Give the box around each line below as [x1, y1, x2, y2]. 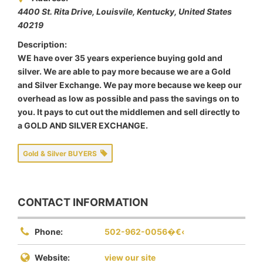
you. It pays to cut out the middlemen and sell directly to [18, 107, 240, 117]
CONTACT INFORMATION [18, 195, 148, 209]
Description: [18, 39, 67, 50]
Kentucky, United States [137, 6, 232, 17]
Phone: [35, 227, 63, 237]
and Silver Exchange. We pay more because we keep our [18, 80, 242, 90]
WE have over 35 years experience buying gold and [18, 53, 222, 63]
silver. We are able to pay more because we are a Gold [18, 66, 231, 77]
